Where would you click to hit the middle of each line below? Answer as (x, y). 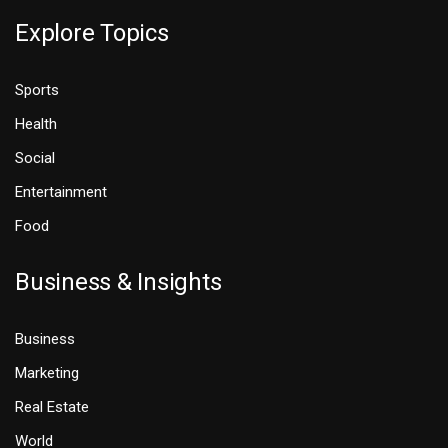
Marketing (47, 373)
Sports (37, 90)
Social (35, 158)
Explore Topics (92, 33)
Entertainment (61, 192)
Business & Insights (118, 282)
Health (36, 124)
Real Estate (52, 407)
